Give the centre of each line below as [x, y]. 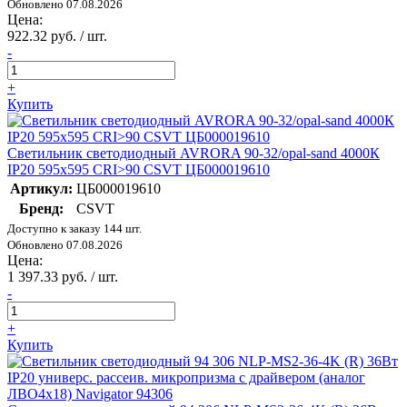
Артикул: [41, 189]
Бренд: [41, 209]
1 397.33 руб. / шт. [63, 277]
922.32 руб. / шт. [57, 36]
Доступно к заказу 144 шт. [74, 229]
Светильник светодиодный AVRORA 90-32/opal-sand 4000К [194, 154]
